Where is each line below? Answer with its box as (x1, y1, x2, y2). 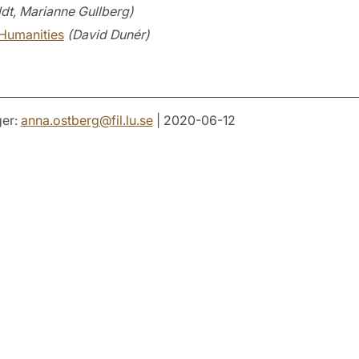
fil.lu (111, 111, 136, 128)
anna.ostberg (20, 111, 99, 128)
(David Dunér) (67, 26, 150, 42)
